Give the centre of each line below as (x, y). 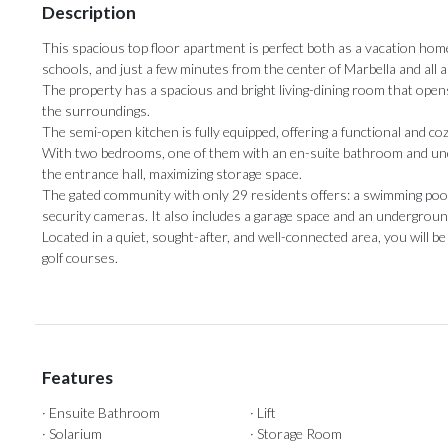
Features (77, 378)
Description (89, 13)
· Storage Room (296, 434)
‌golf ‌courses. (80, 258)
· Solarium (72, 434)
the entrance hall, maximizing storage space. (172, 174)
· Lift (263, 413)
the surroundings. (96, 111)
